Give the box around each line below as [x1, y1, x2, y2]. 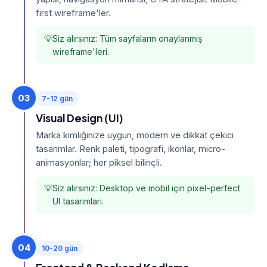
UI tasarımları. [52, 196, 104, 206]
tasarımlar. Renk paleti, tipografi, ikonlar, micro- [36, 144, 225, 154]
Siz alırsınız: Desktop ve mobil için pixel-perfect [52, 183, 240, 193]
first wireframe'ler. [36, 8, 111, 18]
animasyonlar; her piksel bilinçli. [36, 157, 162, 168]
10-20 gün [42, 244, 77, 253]
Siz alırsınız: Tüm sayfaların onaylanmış [52, 33, 202, 44]
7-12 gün [42, 94, 73, 103]
